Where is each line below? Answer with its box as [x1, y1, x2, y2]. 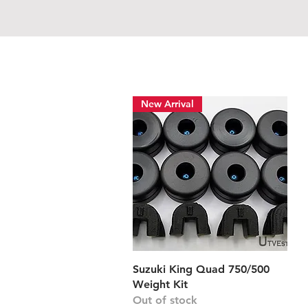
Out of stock [133, 293, 197, 307]
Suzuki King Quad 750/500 [133, 262, 269, 276]
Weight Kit [133, 277, 188, 291]
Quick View [184, 261, 236, 274]
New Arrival [141, 98, 194, 110]
